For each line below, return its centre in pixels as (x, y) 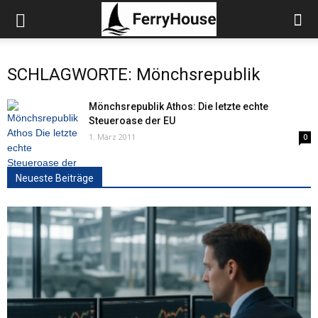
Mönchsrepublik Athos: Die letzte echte (179, 106)
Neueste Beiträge (55, 178)
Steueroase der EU (132, 121)
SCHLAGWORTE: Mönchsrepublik (134, 75)
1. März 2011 (112, 137)
